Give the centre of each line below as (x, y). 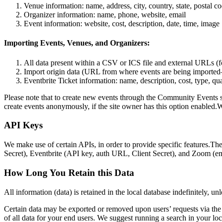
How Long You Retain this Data (69, 172)
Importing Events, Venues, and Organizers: (77, 43)
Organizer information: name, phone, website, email (105, 15)
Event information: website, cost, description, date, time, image (122, 24)
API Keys (23, 125)
